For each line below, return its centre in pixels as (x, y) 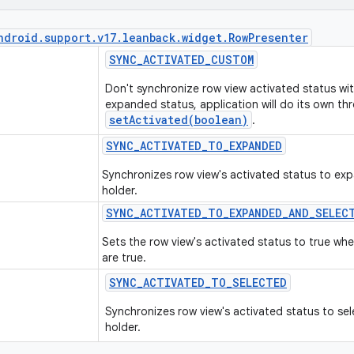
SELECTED (260, 282)
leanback (149, 38)
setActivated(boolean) (179, 120)
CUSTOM (232, 60)
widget (202, 38)
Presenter (278, 38)
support (68, 38)
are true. (124, 258)
